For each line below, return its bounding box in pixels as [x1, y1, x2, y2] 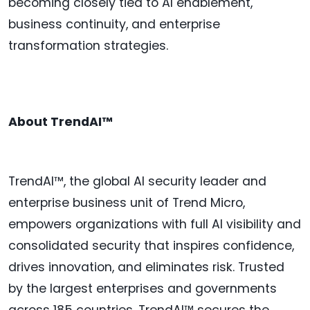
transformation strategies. [8, 37, 168, 55]
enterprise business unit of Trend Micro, [8, 194, 245, 212]
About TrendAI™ [8, 113, 113, 131]
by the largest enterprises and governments [8, 280, 277, 298]
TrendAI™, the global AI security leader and [8, 173, 266, 190]
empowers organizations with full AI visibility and [8, 216, 301, 233]
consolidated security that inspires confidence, [8, 237, 294, 255]
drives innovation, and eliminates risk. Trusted [8, 259, 284, 276]
